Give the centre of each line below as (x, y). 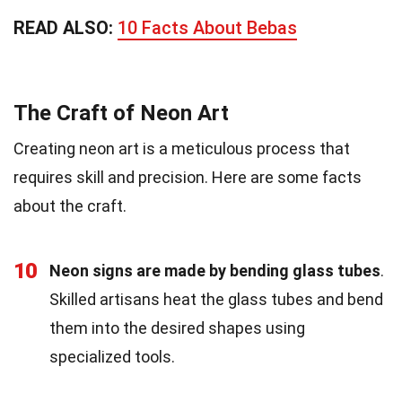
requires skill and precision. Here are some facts (188, 177)
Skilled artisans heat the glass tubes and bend (216, 299)
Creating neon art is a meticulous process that (182, 148)
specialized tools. (112, 356)
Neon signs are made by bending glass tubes (215, 270)
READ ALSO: (66, 27)
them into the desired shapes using (177, 328)
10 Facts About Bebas (207, 27)
